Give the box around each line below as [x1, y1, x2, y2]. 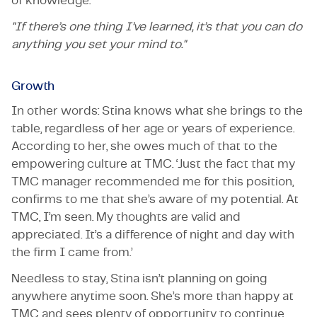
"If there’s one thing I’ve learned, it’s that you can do [11, 20, 302, 33]
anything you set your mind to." [11, 38, 186, 50]
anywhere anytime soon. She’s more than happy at [11, 289, 294, 302]
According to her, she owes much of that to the [11, 139, 277, 152]
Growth [11, 79, 55, 92]
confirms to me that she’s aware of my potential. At [11, 192, 299, 205]
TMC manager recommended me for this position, [11, 175, 294, 188]
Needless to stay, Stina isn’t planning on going [11, 272, 267, 284]
